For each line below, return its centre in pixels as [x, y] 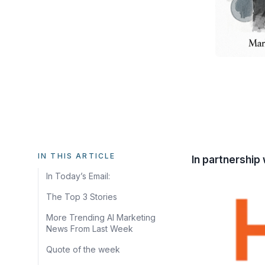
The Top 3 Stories [82, 196]
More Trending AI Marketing [101, 217]
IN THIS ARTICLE [77, 156]
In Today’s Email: [78, 176]
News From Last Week [90, 228]
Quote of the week [83, 249]
